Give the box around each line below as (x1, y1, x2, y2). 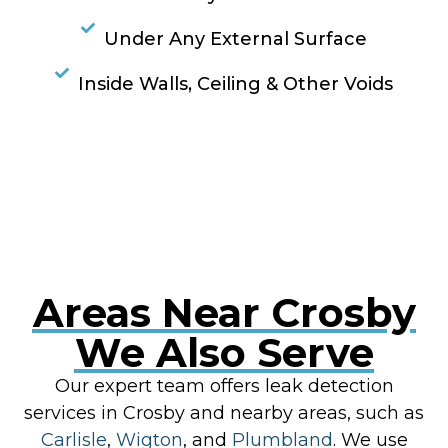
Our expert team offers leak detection (54, 375, 394, 398)
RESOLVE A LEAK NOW (111, 151, 337, 174)
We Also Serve (74, 328, 374, 378)
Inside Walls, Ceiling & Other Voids (77, 73, 393, 96)
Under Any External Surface (103, 28, 367, 51)
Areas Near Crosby (32, 288, 416, 338)
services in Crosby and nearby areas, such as (24, 402, 424, 425)
